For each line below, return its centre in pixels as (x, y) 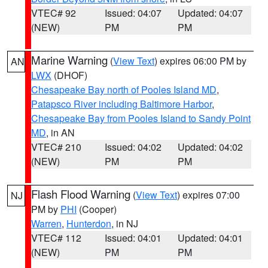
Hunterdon (89, 223)
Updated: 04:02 (211, 147)
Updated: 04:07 (211, 13)
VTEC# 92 (54, 13)
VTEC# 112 (56, 238)
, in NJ (125, 223)
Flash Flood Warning (81, 194)
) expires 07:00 (208, 195)
